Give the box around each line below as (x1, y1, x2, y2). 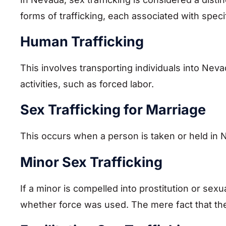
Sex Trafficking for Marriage (20, 101, 206, 119)
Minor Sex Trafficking (20, 153, 162, 171)
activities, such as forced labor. (20, 79, 154, 90)
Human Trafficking (20, 33, 144, 50)
